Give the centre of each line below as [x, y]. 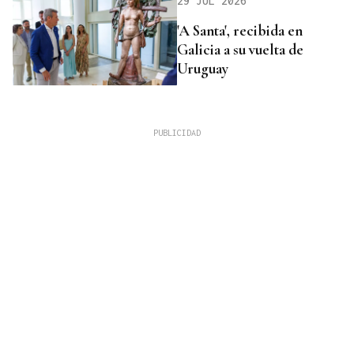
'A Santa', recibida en [240, 30]
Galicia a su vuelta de [240, 49]
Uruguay [203, 68]
